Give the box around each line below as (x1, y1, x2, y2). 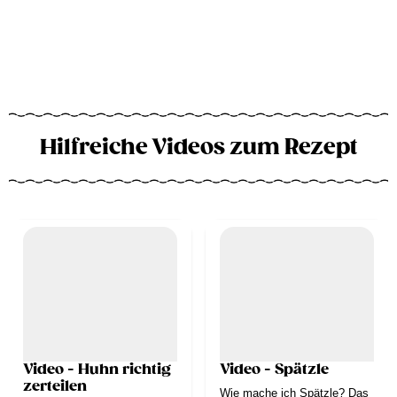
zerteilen (23, 377, 87, 395)
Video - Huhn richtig (23, 360, 171, 378)
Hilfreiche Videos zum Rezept (40, 133, 357, 160)
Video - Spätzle (220, 360, 329, 378)
